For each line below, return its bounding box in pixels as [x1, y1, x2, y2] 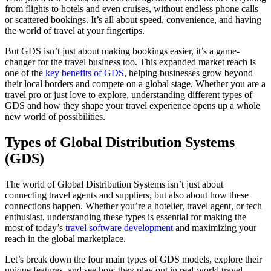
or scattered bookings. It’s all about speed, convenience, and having [5, 15, 261, 25]
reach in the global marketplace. [5, 233, 126, 244]
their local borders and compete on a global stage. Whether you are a [5, 79, 266, 90]
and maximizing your [173, 222, 256, 233]
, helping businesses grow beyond [124, 68, 253, 79]
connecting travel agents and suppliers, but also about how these [5, 189, 249, 200]
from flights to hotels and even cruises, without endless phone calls [5, 4, 258, 15]
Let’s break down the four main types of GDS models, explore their [5, 253, 262, 264]
